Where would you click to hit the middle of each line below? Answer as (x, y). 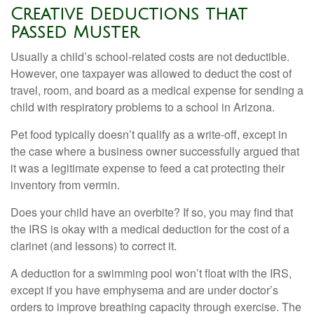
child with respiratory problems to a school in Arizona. (143, 107)
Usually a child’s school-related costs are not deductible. (150, 56)
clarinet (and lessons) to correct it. (94, 246)
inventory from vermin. (65, 185)
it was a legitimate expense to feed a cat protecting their (148, 168)
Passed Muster (75, 32)
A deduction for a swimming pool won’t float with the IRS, (151, 273)
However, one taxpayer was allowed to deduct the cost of (151, 73)
